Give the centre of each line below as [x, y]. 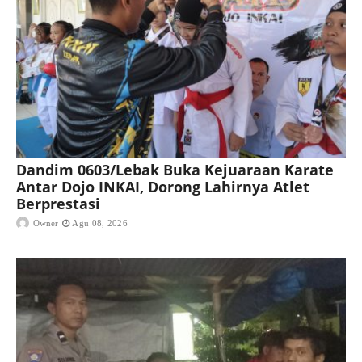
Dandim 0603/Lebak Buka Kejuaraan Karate [175, 170]
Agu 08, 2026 [100, 223]
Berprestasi [58, 204]
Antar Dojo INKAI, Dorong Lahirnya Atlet [163, 187]
